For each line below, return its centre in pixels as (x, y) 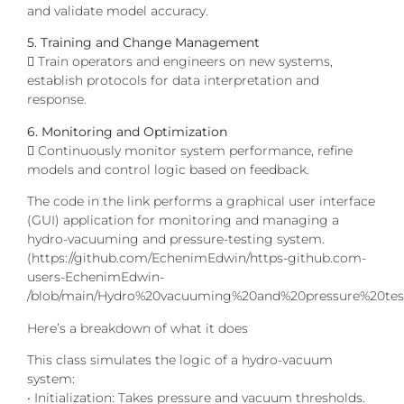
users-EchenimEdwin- (96, 277)
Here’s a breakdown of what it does (138, 328)
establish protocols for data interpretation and (173, 81)
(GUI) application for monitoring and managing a (183, 220)
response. (57, 100)
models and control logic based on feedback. (168, 169)
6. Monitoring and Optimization (127, 131)
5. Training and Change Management (143, 43)
